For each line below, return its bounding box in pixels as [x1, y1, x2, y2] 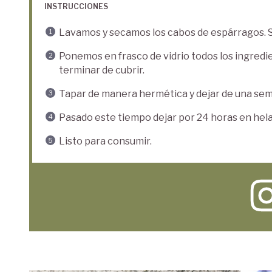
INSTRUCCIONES [44, 2, 108, 11]
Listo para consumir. [59, 135, 152, 147]
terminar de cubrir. [59, 64, 144, 76]
